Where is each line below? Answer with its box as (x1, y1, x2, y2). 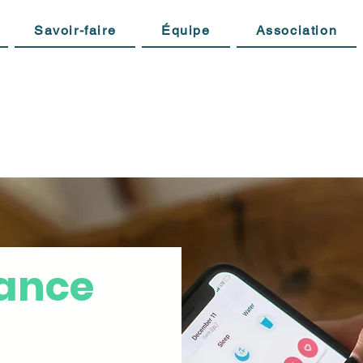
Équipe (161, 23, 211, 38)
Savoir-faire (34, 23, 117, 38)
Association (255, 23, 338, 38)
